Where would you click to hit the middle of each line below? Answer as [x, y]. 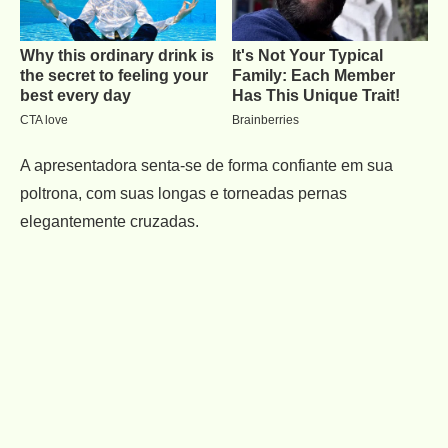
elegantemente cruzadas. [109, 222]
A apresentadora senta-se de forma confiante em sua [206, 166]
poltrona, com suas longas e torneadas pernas [183, 194]
